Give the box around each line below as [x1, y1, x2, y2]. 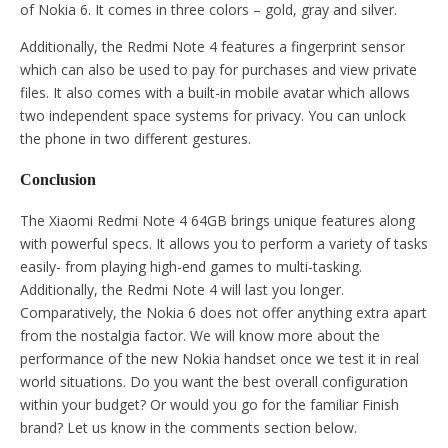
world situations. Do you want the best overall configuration [20, 372, 408, 392]
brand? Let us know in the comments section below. [20, 418, 357, 438]
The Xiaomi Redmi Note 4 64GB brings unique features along [20, 211, 415, 231]
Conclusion [20, 170, 96, 190]
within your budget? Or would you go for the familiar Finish [20, 395, 399, 415]
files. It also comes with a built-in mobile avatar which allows [20, 82, 410, 102]
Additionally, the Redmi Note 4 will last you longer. [20, 280, 344, 300]
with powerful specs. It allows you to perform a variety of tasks [20, 234, 428, 254]
